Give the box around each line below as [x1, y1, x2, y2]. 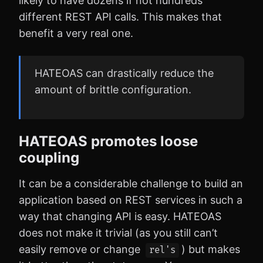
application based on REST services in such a [19, 193, 242, 206]
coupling [19, 149, 79, 166]
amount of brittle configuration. [35, 83, 191, 96]
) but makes [181, 242, 241, 255]
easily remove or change [19, 242, 143, 255]
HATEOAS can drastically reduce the [35, 66, 214, 79]
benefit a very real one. [19, 26, 133, 39]
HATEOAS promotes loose [19, 132, 198, 150]
